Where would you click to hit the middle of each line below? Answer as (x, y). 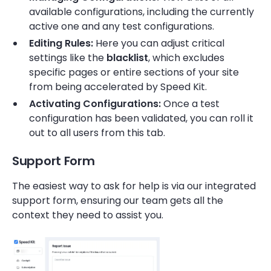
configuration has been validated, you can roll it (141, 118)
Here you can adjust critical (159, 43)
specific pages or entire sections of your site (134, 72)
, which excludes (186, 58)
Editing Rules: (61, 43)
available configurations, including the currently (142, 12)
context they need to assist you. (88, 215)
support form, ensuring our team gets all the (118, 201)
